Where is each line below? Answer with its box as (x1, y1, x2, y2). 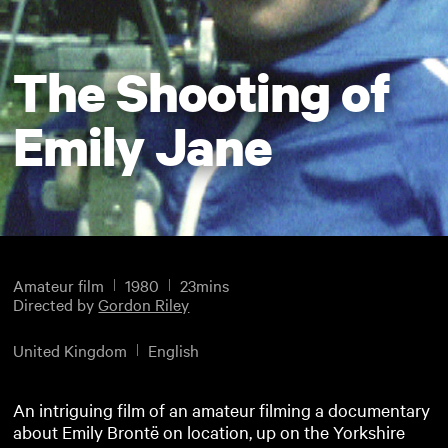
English (148, 338, 200, 361)
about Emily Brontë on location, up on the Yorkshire (13, 419, 406, 443)
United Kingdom (13, 338, 128, 361)
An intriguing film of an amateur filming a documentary (13, 397, 431, 421)
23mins (180, 274, 230, 297)
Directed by (13, 293, 99, 316)
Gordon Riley (98, 293, 190, 316)
